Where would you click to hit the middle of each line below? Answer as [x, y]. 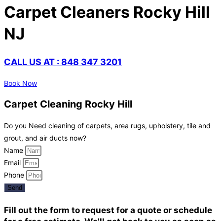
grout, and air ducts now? [45, 138]
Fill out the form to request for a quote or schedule [108, 210]
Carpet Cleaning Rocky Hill [68, 104]
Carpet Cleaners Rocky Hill [107, 12]
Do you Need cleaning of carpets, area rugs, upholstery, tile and [107, 126]
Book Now [20, 83]
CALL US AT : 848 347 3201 [63, 62]
